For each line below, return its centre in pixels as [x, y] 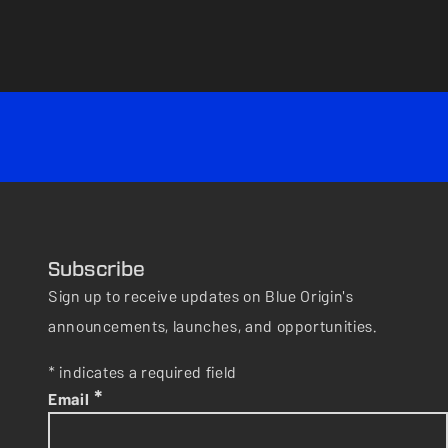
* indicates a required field [142, 372]
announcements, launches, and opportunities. [213, 326]
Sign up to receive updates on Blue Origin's [201, 296]
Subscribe [96, 269]
